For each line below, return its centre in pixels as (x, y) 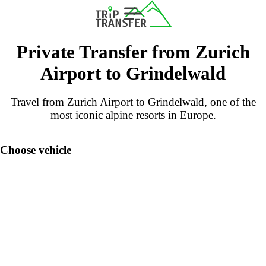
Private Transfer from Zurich (133, 52)
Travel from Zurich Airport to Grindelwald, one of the (133, 102)
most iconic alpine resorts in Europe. (133, 115)
